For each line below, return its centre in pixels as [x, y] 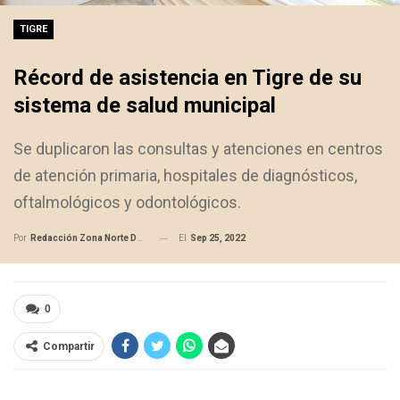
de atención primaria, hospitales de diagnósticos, [185, 176]
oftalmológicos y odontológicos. [127, 203]
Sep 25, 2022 [218, 238]
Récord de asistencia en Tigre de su [187, 78]
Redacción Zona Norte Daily [83, 238]
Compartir [69, 347]
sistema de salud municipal [145, 106]
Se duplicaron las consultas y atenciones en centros [198, 149]
